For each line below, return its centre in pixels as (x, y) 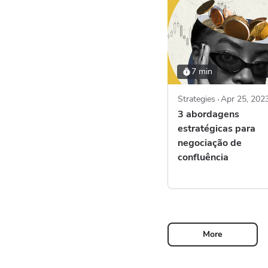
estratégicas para (217, 129)
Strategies (197, 99)
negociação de (210, 143)
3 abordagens (208, 115)
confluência (203, 158)
